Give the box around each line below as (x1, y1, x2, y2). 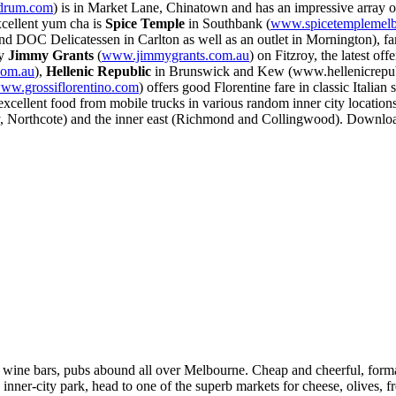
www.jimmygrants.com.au (102, 47, 249, 63)
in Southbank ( (185, 15, 270, 31)
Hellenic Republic (46, 63, 151, 79)
